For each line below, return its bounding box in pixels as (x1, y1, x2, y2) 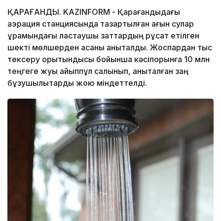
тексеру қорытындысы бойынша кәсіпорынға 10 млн (7, 54, 210, 64)
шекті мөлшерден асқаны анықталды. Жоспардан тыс (7, 42, 212, 52)
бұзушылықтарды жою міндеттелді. (7, 77, 147, 88)
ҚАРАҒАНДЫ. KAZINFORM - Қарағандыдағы (7, 6, 180, 17)
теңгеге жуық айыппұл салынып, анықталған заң (7, 66, 188, 76)
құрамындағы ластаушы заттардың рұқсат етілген (7, 30, 199, 40)
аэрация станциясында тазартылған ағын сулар (7, 18, 194, 29)
